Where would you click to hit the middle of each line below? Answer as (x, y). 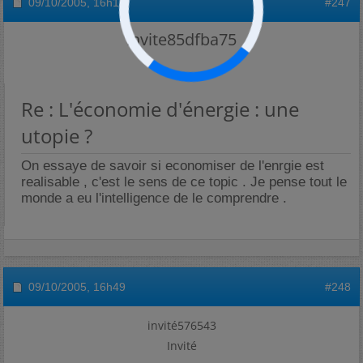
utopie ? (57, 136)
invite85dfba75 (181, 39)
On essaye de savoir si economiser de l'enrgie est (173, 166)
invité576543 (181, 325)
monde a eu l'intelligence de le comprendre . (154, 198)
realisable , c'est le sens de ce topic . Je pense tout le (184, 182)
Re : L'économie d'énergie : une (160, 109)
